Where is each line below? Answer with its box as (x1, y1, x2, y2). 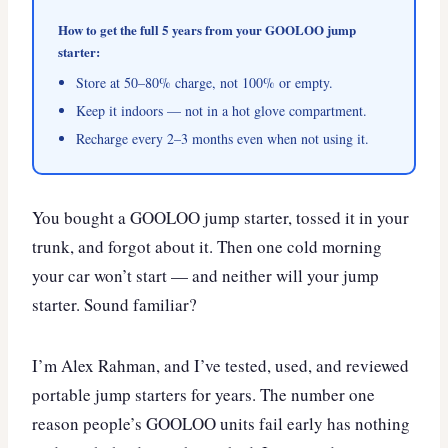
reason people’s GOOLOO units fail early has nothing (32, 412, 410, 436)
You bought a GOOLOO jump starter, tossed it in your (32, 206, 409, 230)
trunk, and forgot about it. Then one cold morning (32, 235, 382, 259)
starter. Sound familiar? (32, 293, 197, 317)
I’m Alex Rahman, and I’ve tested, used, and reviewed (32, 354, 409, 378)
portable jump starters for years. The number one (32, 383, 375, 407)
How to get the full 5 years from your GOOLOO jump (58, 20, 356, 40)
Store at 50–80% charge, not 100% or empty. (76, 73, 333, 93)
